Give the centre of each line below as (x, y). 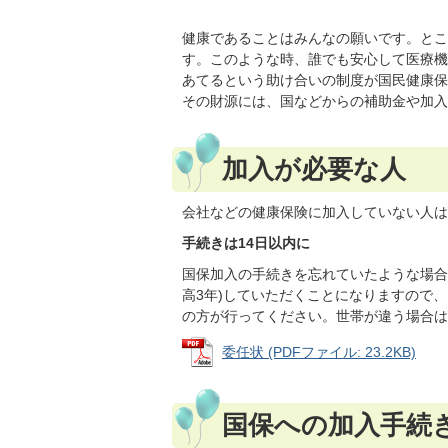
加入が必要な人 (314, 169)
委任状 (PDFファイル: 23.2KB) (319, 352)
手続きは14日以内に (246, 243)
